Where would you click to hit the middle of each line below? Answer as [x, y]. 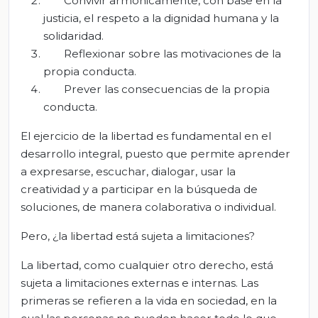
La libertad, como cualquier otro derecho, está [147, 265]
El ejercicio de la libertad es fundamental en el [146, 136]
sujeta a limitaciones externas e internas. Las [139, 283]
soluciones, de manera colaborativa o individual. [148, 207]
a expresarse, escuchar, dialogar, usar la [128, 171]
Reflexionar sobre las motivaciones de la [172, 53]
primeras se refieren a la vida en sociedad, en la [149, 300]
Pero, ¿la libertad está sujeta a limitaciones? [138, 236]
